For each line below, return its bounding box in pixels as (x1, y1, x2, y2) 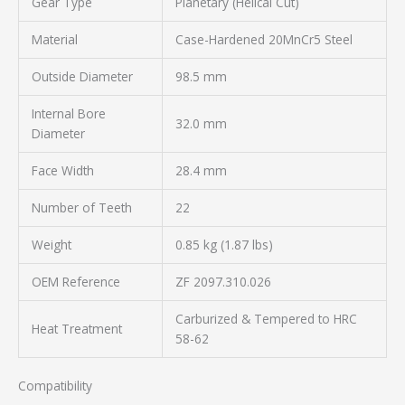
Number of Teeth (31, 198, 132, 216)
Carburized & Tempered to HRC (174, 309, 357, 327)
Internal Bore (31, 104, 106, 122)
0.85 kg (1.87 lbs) (174, 235, 273, 253)
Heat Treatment (31, 319, 122, 337)
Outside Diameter (31, 67, 133, 85)
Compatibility (18, 377, 92, 395)
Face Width (31, 161, 94, 179)
